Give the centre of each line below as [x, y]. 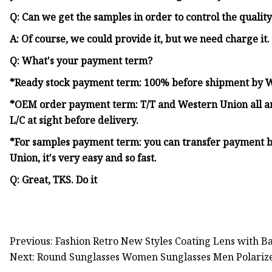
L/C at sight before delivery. [74, 121]
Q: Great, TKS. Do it [54, 180]
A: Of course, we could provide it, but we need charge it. [140, 39]
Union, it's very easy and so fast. [83, 158]
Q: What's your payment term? [81, 61]
